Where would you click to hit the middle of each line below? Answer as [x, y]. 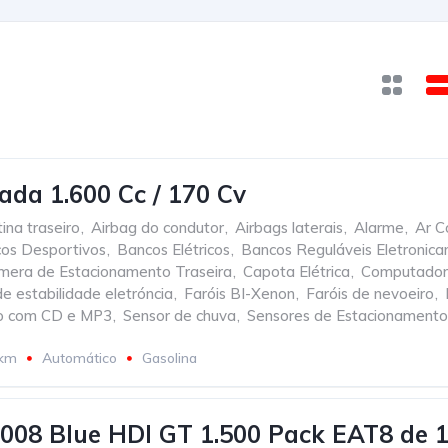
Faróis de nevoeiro [370, 293]
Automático [79, 358]
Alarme [379, 227]
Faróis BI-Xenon [239, 293]
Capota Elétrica [296, 271]
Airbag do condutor [157, 227]
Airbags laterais [289, 227]
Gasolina [169, 358]
